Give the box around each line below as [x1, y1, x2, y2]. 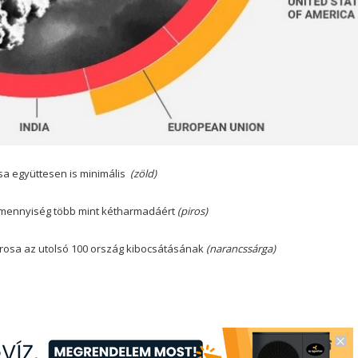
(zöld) [128, 165, 157, 181]
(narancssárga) [204, 241, 276, 256]
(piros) [175, 203, 208, 218]
